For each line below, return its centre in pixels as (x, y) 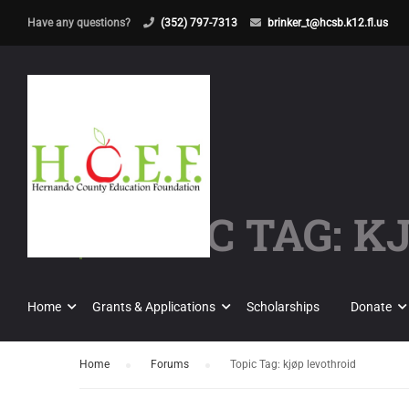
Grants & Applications (154, 307)
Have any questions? (80, 23)
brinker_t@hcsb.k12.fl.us (328, 23)
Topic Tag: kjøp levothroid (293, 364)
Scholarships (283, 307)
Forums (170, 364)
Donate (371, 307)
